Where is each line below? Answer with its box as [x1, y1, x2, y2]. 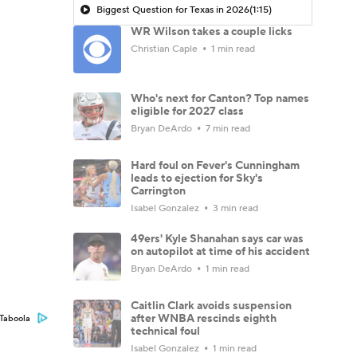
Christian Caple [131, 42, 200, 55]
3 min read [210, 202, 258, 214]
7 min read [203, 122, 250, 135]
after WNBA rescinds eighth [131, 311, 277, 326]
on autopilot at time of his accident [131, 244, 310, 259]
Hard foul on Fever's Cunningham [131, 158, 300, 173]
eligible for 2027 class [131, 104, 244, 119]
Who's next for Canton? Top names [131, 91, 309, 106]
